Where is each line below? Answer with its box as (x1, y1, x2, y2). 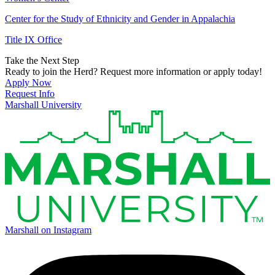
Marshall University (5, 99, 82, 110)
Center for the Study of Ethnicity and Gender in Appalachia (5, 13, 235, 24)
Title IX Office (5, 34, 62, 45)
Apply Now (5, 77, 52, 88)
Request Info (5, 88, 55, 99)
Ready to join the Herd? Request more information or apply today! (5, 66, 262, 77)
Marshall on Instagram (5, 225, 91, 236)
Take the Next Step (5, 55, 79, 66)
